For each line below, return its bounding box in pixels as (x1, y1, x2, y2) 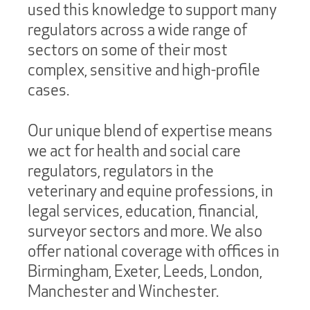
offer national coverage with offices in (28, 241, 280, 261)
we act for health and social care (28, 140, 241, 161)
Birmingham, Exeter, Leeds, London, (28, 261, 262, 281)
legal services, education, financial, (28, 201, 258, 221)
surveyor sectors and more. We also (28, 221, 262, 241)
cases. (28, 80, 72, 100)
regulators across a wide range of (28, 19, 248, 39)
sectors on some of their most (28, 39, 228, 60)
